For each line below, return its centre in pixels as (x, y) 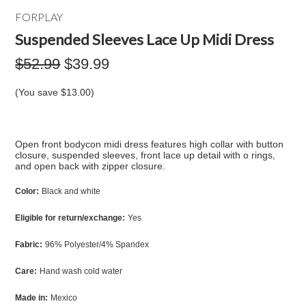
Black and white (71, 191)
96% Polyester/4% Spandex (97, 245)
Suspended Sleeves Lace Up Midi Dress (145, 39)
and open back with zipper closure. (91, 166)
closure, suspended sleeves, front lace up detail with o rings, (145, 155)
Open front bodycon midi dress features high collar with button (150, 144)
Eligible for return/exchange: (70, 218)
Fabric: (29, 245)
